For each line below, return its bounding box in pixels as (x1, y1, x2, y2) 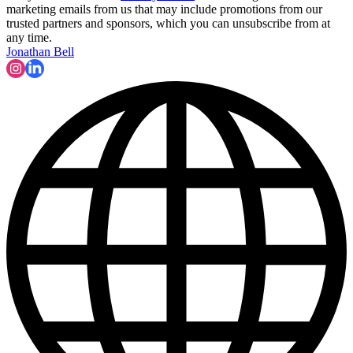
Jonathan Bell (6, 45, 74, 59)
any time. (6, 31, 52, 45)
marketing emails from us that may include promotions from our (6, 2, 322, 17)
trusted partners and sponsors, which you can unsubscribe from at (6, 17, 330, 31)
